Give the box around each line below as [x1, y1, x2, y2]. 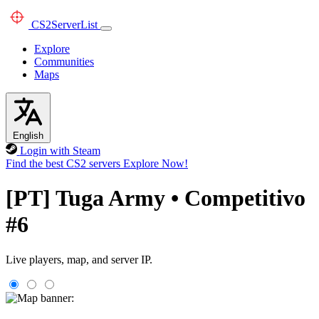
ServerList [51, 19, 98, 31]
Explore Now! [123, 157, 188, 169]
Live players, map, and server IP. [6, 253, 152, 266]
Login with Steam [19, 145, 100, 157]
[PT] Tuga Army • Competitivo [6, 185, 305, 211]
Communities [34, 56, 94, 68]
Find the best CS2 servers [6, 157, 120, 169]
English [13, 130, 43, 141]
